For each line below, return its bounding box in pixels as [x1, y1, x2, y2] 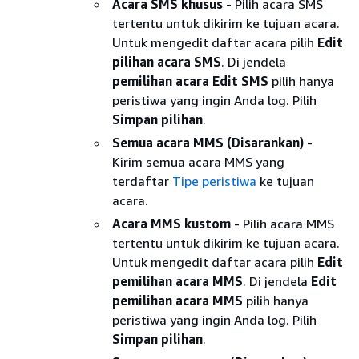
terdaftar [112, 172, 172, 189]
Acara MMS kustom [112, 215, 231, 232]
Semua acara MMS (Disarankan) [112, 134, 304, 151]
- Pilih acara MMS [231, 215, 334, 232]
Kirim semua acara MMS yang [112, 153, 284, 170]
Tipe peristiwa [172, 172, 256, 189]
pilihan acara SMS [112, 53, 221, 70]
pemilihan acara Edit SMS [112, 72, 268, 89]
